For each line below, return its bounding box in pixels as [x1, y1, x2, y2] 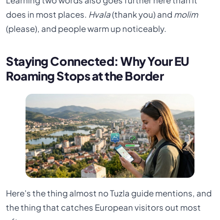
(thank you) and [110, 9, 174, 20]
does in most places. [6, 9, 89, 20]
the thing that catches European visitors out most [6, 202, 201, 213]
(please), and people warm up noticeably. [6, 23, 167, 34]
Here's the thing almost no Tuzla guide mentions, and [6, 188, 212, 199]
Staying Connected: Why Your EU [6, 53, 189, 68]
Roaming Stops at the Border [6, 68, 164, 83]
